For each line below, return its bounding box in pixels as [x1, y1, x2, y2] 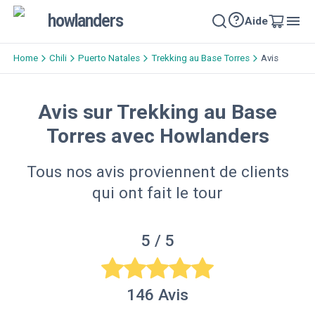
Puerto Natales [78, 53, 140, 64]
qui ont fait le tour [92, 183, 223, 202]
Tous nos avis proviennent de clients [26, 162, 289, 181]
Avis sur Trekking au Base [38, 100, 277, 124]
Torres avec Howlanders [46, 124, 269, 148]
